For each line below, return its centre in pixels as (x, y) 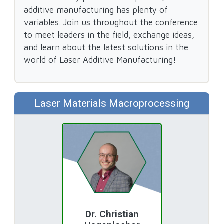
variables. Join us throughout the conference (111, 22)
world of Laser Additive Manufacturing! (100, 60)
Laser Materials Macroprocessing (112, 103)
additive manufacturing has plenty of (96, 10)
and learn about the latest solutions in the (106, 47)
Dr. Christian (112, 215)
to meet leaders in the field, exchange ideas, (109, 35)
